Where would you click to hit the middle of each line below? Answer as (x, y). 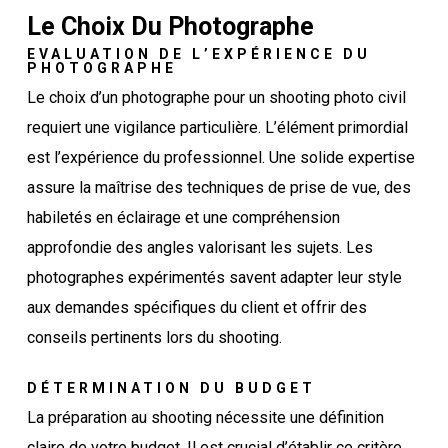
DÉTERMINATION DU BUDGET (171, 387)
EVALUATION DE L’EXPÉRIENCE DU (198, 53)
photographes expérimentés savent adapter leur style (214, 277)
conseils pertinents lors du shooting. (154, 337)
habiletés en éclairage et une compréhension (183, 217)
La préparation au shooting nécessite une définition (205, 417)
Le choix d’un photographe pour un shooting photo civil (216, 97)
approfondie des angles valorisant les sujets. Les (199, 247)
